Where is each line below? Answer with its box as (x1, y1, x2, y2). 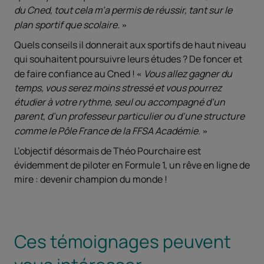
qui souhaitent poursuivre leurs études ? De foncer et (14, 52, 242, 65)
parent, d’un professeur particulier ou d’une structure (14, 110, 245, 123)
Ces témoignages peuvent (14, 229, 231, 253)
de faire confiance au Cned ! (14, 67, 137, 80)
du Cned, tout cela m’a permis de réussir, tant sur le (14, 4, 232, 16)
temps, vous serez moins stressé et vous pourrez (14, 81, 222, 94)
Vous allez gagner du (144, 67, 232, 80)
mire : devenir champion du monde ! (14, 173, 167, 186)
